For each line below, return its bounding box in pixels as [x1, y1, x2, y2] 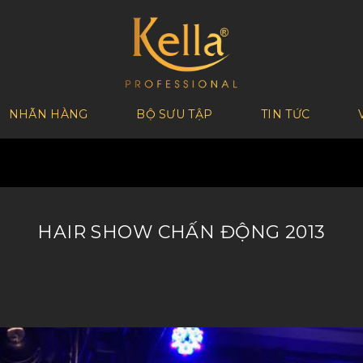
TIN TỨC [261, 106, 310, 122]
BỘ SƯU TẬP [136, 106, 213, 122]
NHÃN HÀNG [8, 106, 88, 122]
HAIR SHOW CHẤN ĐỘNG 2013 [37, 220, 326, 243]
